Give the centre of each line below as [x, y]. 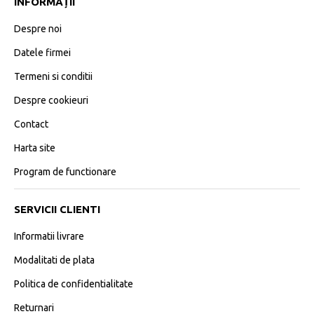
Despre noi [38, 29]
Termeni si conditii [53, 77]
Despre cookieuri [51, 101]
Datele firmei [42, 53]
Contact [31, 124]
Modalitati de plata [54, 260]
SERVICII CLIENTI [57, 210]
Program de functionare [65, 172]
